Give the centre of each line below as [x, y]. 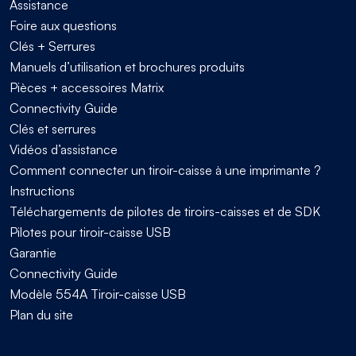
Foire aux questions [63, 25]
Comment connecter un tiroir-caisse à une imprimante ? [165, 170]
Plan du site [41, 314]
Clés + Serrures [52, 46]
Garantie [33, 252]
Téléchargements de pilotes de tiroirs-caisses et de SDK [165, 211]
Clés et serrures [53, 128]
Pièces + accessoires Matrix [87, 87]
